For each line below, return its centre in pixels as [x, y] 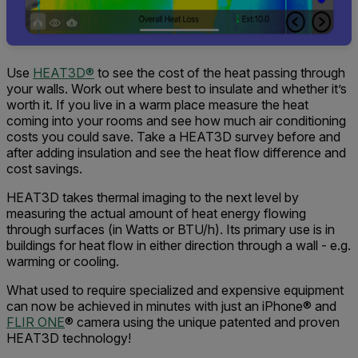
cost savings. [44, 169]
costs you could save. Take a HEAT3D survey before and [173, 137]
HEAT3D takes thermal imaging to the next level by [153, 198]
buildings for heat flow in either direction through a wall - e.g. [179, 246]
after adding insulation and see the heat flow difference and [176, 153]
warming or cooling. [63, 262]
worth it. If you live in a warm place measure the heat [157, 105]
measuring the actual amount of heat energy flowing [156, 214]
